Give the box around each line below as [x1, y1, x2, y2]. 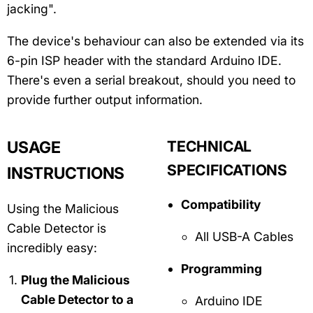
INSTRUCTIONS [7, 163, 125, 183]
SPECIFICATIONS [167, 161, 288, 179]
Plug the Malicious [21, 272, 130, 287]
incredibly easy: [7, 240, 97, 255]
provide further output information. [7, 92, 203, 108]
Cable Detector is [7, 220, 106, 235]
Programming [181, 261, 262, 276]
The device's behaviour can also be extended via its [7, 34, 304, 49]
